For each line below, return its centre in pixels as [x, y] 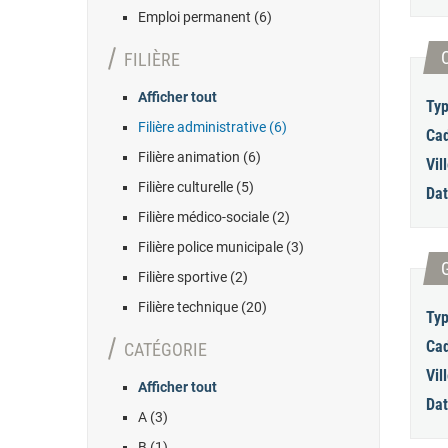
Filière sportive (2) [193, 277]
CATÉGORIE [165, 349]
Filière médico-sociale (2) [214, 217]
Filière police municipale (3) [221, 247]
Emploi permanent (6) [205, 17]
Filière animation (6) [199, 157]
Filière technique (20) [202, 307]
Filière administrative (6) [212, 127]
